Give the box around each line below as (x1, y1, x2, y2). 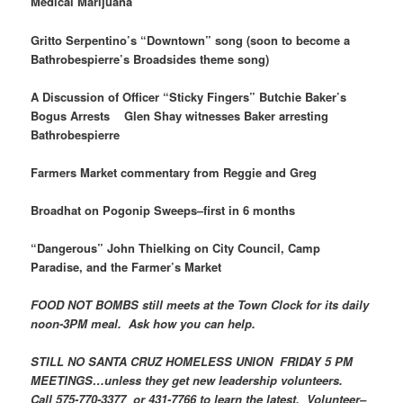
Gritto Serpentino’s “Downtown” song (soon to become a (31, 31, 351, 49)
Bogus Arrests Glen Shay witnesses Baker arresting (31, 106, 329, 124)
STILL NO (31, 353, 89, 371)
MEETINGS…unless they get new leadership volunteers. (31, 372, 351, 390)
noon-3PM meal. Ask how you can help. (31, 315, 260, 333)
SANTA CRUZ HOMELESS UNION (88, 353, 281, 371)
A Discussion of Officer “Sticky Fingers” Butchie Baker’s (31, 87, 347, 105)
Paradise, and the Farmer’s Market (31, 258, 222, 276)
